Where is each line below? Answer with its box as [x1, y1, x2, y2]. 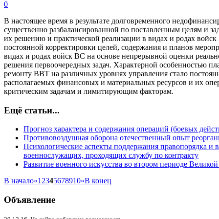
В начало [4, 176, 34, 185]
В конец [85, 176, 111, 185]
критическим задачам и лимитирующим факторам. [4, 87, 174, 95]
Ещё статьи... [4, 105, 60, 115]
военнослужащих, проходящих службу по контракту [23, 151, 198, 160]
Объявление [4, 194, 55, 205]
